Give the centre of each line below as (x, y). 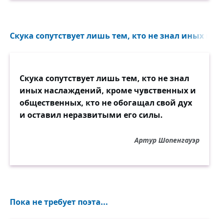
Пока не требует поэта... (59, 202)
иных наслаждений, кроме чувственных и (108, 90)
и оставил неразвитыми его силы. (91, 115)
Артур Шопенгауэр (167, 140)
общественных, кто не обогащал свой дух (106, 103)
